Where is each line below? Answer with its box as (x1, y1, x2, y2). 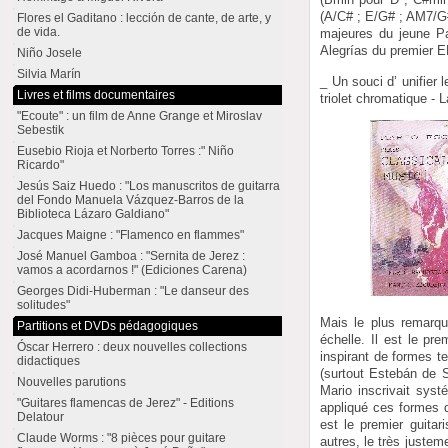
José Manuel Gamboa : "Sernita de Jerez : (17, 249, 246, 263)
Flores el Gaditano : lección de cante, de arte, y (17, 11, 272, 25)
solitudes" (17, 298, 71, 312)
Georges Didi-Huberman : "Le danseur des (17, 284, 250, 298)
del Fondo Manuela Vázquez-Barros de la (17, 193, 245, 207)
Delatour (17, 410, 65, 424)
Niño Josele (17, 46, 83, 60)
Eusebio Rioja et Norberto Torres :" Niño (17, 144, 235, 158)
